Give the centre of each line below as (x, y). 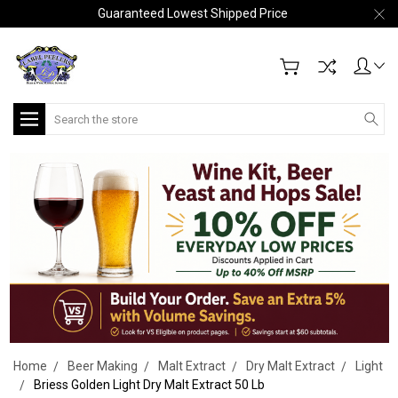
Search (65, 112)
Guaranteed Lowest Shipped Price (192, 13)
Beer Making (103, 366)
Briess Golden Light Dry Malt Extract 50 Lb (149, 384)
